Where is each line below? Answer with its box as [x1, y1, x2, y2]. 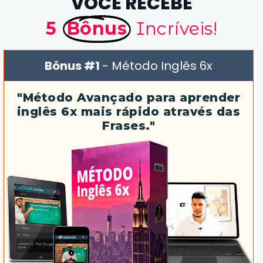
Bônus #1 [45, 58, 102, 75]
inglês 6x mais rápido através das [16, 104, 241, 119]
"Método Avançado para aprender [17, 90, 240, 105]
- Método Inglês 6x [102, 58, 213, 75]
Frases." [102, 119, 155, 133]
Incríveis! [127, 18, 217, 40]
